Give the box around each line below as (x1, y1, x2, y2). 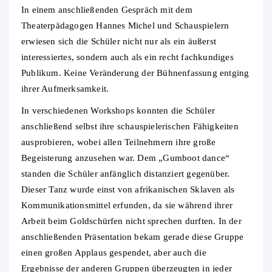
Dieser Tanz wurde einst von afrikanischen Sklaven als (21, 185, 235, 195)
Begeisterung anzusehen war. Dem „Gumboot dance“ (21, 153, 230, 163)
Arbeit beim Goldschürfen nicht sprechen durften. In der (21, 216, 242, 226)
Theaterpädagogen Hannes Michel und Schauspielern (21, 21, 229, 31)
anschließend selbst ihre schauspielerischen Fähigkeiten (21, 121, 239, 132)
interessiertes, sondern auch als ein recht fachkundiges (21, 52, 234, 63)
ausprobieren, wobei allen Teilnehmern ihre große (21, 137, 216, 148)
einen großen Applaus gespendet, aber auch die (21, 248, 206, 258)
